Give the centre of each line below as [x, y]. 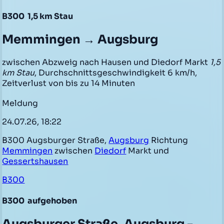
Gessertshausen [35, 161]
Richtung [169, 140]
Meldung [20, 103]
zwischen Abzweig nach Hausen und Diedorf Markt [106, 62]
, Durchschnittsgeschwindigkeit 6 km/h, [116, 73]
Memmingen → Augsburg [80, 40]
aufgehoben [52, 201]
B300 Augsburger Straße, [55, 140]
